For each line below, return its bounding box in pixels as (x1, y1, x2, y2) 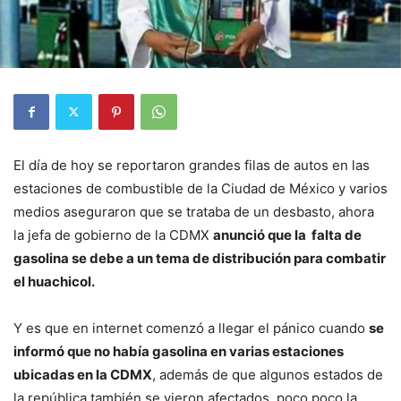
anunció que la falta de (213, 226, 362, 243)
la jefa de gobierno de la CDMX (13, 226, 213, 243)
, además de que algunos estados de (152, 365, 383, 383)
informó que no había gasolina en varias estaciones (13, 342, 344, 360)
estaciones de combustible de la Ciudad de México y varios (13, 179, 388, 197)
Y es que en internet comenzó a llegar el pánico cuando (13, 319, 369, 337)
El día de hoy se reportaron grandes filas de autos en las (13, 156, 370, 174)
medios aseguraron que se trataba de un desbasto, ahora (13, 202, 374, 220)
